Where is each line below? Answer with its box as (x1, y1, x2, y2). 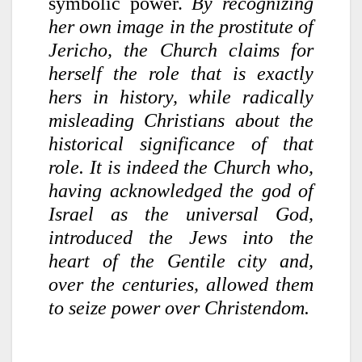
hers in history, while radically (48, 86, 314, 107)
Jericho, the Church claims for (48, 39, 314, 61)
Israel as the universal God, (48, 203, 314, 225)
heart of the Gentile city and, (48, 250, 314, 271)
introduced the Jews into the (48, 226, 314, 248)
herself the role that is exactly (48, 62, 314, 84)
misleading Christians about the (48, 109, 314, 131)
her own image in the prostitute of (48, 15, 314, 37)
